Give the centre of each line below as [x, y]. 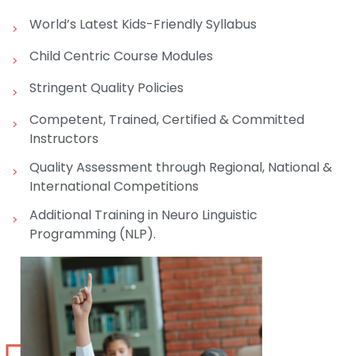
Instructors [64, 139]
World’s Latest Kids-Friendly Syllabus [143, 24]
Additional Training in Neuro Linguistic [143, 215]
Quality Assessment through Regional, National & [181, 167]
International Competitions [114, 186]
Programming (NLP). [93, 234]
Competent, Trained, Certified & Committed [167, 120]
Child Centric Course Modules [121, 56]
